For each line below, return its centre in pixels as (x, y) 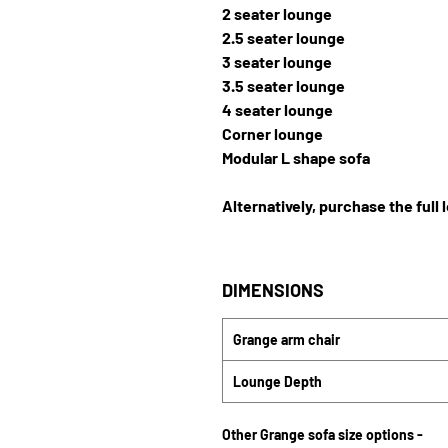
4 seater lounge (277, 109)
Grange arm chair (286, 339)
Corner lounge (272, 133)
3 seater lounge (277, 61)
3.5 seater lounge (283, 85)
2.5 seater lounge (283, 37)
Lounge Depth (277, 381)
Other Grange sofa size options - (322, 434)
